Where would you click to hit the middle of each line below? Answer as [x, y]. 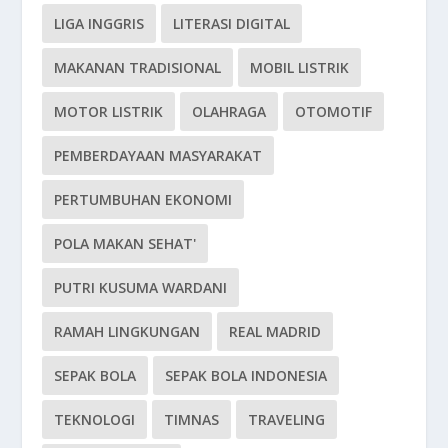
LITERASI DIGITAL [232, 23]
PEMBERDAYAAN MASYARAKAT [158, 155]
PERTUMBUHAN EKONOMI [143, 199]
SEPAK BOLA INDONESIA [246, 375]
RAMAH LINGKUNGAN [127, 331]
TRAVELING [287, 419]
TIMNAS [192, 419]
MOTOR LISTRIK [109, 111]
